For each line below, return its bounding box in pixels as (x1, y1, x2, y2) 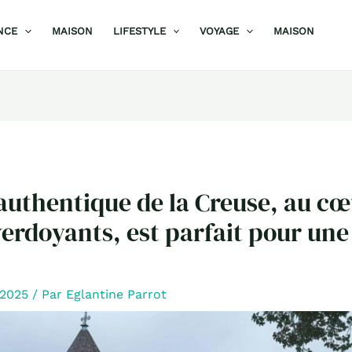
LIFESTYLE (112, 25, 166, 37)
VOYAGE (200, 25, 240, 37)
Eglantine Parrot (65, 287, 167, 302)
